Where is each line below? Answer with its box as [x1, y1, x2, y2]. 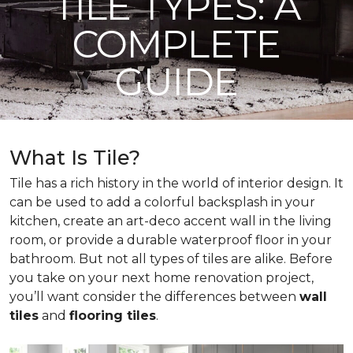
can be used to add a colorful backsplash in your [9, 195, 315, 210]
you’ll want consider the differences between [9, 289, 299, 304]
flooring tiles [69, 308, 156, 323]
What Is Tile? [9, 146, 140, 169]
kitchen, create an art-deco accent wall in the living [9, 214, 332, 229]
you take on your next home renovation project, [9, 270, 314, 285]
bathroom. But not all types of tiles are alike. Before [9, 251, 333, 266]
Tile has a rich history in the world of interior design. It [9, 176, 344, 191]
